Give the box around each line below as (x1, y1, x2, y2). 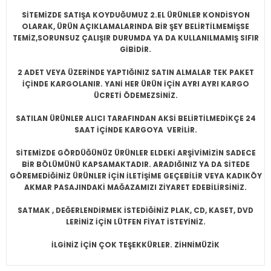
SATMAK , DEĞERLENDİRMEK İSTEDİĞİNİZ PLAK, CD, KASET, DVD (18, 206, 253, 215)
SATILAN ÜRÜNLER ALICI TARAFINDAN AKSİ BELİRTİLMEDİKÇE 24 (15, 114, 256, 123)
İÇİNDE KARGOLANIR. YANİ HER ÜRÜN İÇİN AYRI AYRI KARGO (22, 79, 249, 89)
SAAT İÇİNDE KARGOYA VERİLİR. (74, 125, 197, 135)
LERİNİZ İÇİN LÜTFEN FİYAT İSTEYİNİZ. (65, 217, 206, 227)
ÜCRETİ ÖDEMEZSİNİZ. (93, 91, 178, 100)
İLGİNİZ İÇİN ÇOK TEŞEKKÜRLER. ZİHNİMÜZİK (51, 240, 220, 250)
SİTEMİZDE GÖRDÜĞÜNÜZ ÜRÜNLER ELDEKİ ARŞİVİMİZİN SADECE (15, 148, 256, 158)
